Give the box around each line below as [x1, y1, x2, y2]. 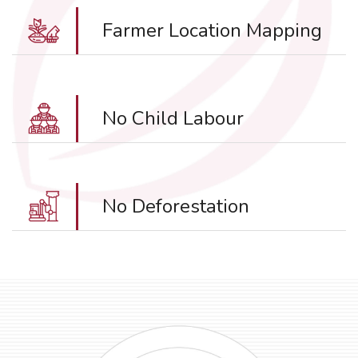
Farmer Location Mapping [102, 18, 322, 44]
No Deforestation [102, 193, 249, 220]
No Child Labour [102, 105, 244, 132]
